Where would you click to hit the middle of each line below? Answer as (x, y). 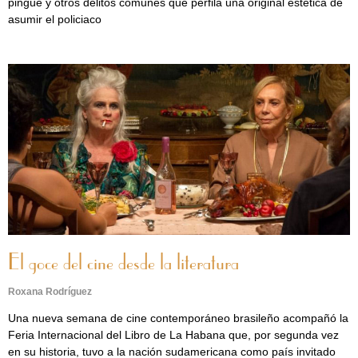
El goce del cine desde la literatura (123, 264)
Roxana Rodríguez (50, 292)
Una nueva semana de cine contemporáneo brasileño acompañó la (178, 318)
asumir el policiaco (55, 19)
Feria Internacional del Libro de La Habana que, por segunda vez (173, 335)
